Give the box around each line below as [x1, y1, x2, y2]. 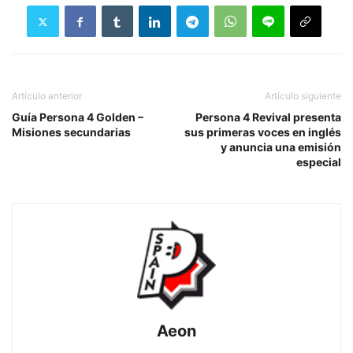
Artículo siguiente [265, 90, 341, 102]
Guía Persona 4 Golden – [12, 110, 143, 124]
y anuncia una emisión [221, 140, 341, 154]
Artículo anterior [12, 90, 82, 102]
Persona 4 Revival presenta [195, 110, 341, 124]
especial [296, 155, 341, 169]
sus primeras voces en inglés [184, 125, 341, 139]
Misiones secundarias [12, 125, 131, 139]
